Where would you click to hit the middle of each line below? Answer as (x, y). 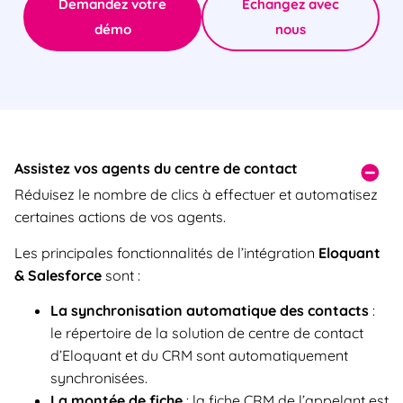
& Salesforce (58, 275)
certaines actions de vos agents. (120, 217)
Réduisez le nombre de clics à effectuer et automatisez (196, 195)
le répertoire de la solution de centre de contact (207, 332)
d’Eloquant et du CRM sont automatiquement (199, 355)
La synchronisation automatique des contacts (210, 310)
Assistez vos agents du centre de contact (156, 169)
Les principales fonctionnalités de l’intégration (166, 252)
